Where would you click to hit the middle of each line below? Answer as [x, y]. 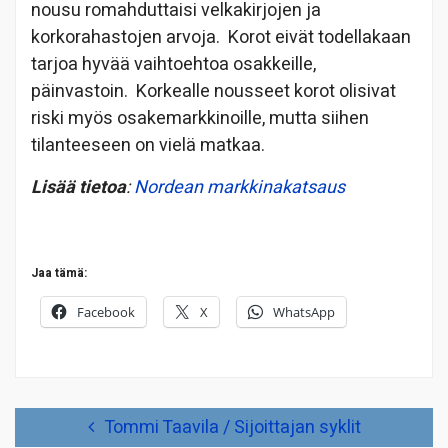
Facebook [106, 311]
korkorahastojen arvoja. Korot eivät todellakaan [221, 37]
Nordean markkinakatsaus [237, 187]
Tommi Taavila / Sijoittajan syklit [232, 427]
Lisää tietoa [78, 187]
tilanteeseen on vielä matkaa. [148, 145]
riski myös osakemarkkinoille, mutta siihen [200, 118]
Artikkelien [47, 417]
